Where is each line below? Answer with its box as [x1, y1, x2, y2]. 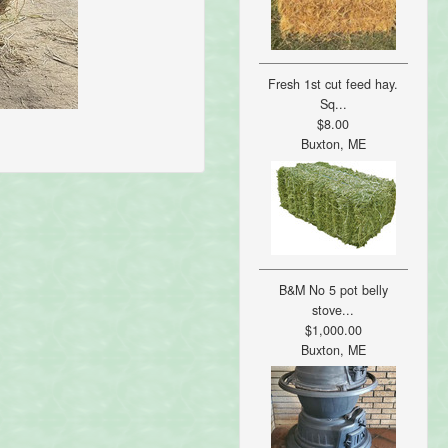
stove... [312, 300, 355, 319]
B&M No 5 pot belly [278, 280, 388, 299]
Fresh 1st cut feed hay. [268, 75, 399, 94]
